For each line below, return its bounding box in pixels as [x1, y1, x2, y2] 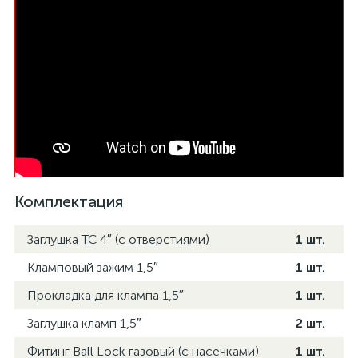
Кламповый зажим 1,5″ [27, 259, 158, 275]
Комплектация [14, 191, 123, 211]
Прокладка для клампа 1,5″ [27, 287, 184, 303]
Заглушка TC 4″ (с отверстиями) [27, 231, 209, 247]
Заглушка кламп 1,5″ [27, 315, 141, 331]
